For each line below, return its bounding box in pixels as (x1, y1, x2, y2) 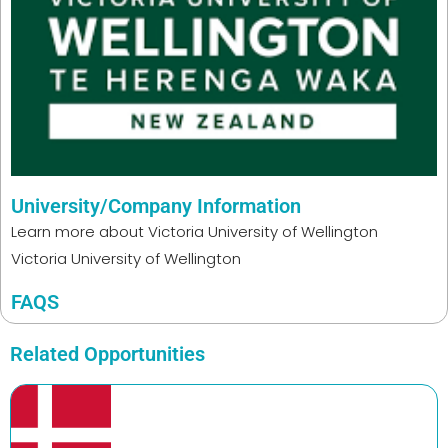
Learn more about (11, 221, 144, 243)
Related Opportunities (10, 342, 205, 367)
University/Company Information (11, 194, 301, 219)
